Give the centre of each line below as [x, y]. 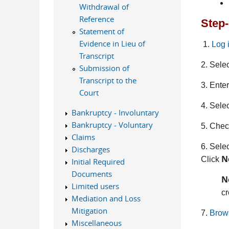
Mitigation [89, 211]
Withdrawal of [104, 7]
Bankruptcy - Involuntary [115, 112]
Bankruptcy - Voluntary [112, 125]
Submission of [104, 68]
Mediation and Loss [106, 198]
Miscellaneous [96, 223]
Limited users [95, 186]
